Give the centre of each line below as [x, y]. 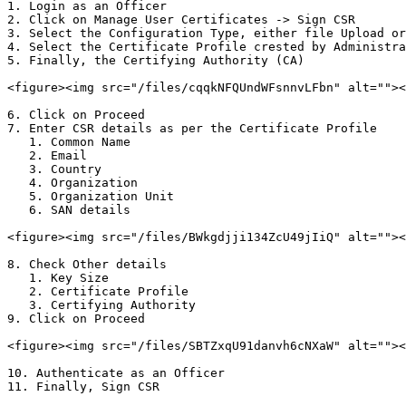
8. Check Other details [87, 264]
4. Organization [18, 183]
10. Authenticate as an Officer [116, 373]
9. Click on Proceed [76, 319]
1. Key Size [18, 278]
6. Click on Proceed [76, 115]
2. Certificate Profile [18, 291]
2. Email [18, 155]
